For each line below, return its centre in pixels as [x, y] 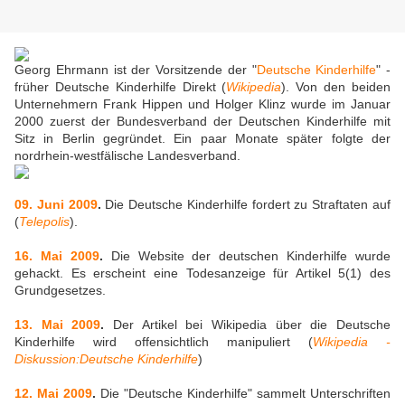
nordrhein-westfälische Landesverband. [127, 156]
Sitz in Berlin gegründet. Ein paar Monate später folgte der [202, 139]
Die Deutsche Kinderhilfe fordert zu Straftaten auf [246, 205]
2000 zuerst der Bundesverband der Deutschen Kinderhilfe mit [202, 122]
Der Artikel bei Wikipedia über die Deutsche [248, 325]
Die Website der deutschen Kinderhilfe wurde [246, 256]
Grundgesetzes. [60, 291]
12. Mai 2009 [53, 394]
